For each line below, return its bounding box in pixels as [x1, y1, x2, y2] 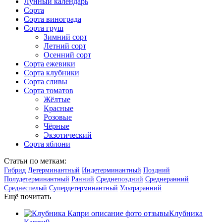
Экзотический [44, 130, 92, 139]
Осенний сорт [44, 50, 91, 59]
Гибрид [4, 166, 26, 174]
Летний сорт [44, 41, 86, 50]
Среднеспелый [4, 184, 47, 192]
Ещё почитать [4, 192, 51, 201]
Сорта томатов [24, 86, 73, 95]
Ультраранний [120, 184, 162, 192]
